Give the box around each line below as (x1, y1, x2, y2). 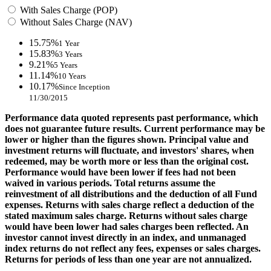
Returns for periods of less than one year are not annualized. (5, 253, 254, 264)
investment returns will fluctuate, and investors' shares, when (5, 145, 254, 155)
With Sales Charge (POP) (18, 4, 117, 15)
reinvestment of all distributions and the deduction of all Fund (5, 188, 257, 199)
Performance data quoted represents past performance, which (5, 112, 258, 123)
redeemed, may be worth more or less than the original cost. (5, 155, 249, 166)
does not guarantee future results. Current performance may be (5, 123, 265, 134)
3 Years (59, 49, 82, 59)
